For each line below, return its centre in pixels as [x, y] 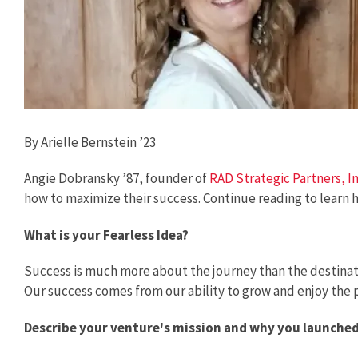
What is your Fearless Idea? [107, 235]
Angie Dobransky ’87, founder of [117, 179]
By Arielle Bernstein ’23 [91, 142]
